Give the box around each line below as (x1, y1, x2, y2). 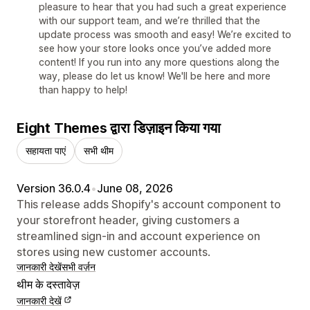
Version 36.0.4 (17, 181, 91, 195)
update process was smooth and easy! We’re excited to (39, 28, 291, 40)
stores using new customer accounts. (17, 244, 210, 259)
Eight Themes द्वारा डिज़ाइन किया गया (17, 119, 221, 136)
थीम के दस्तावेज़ (17, 277, 80, 291)
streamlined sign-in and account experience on (17, 228, 260, 243)
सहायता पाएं (26, 144, 66, 156)
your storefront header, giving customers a (17, 212, 239, 227)
